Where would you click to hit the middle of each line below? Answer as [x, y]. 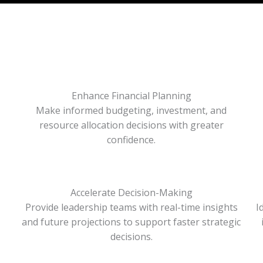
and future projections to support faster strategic [131, 222]
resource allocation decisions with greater [131, 125]
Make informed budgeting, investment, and [131, 110]
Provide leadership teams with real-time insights [131, 207]
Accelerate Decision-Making [131, 193]
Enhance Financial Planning [131, 96]
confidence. [131, 140]
